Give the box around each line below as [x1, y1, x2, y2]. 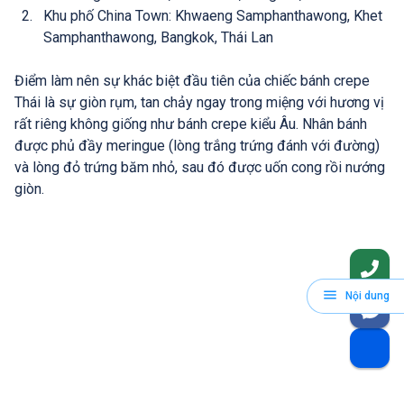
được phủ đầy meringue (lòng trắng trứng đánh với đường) [14, 137, 380, 155]
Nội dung [345, 289, 390, 302]
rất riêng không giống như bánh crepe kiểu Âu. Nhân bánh [14, 115, 367, 133]
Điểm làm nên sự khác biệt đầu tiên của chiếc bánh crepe [14, 72, 370, 90]
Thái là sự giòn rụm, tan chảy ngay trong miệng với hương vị [14, 94, 384, 112]
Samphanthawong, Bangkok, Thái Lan [43, 29, 273, 47]
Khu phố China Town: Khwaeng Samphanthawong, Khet [43, 7, 382, 25]
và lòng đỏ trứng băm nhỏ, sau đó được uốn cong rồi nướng [14, 159, 385, 177]
